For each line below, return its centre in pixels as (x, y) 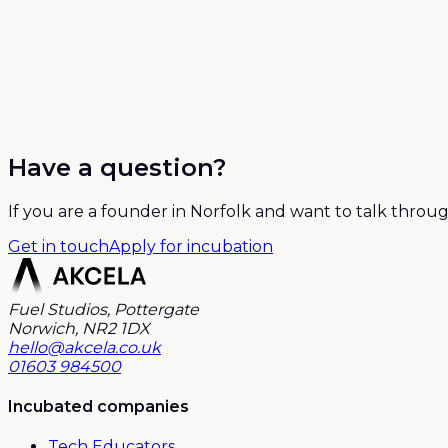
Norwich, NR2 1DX (78, 328)
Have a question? (117, 167)
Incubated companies (98, 406)
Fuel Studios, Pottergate (103, 309)
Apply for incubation (191, 246)
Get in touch (58, 246)
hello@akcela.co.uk (84, 347)
